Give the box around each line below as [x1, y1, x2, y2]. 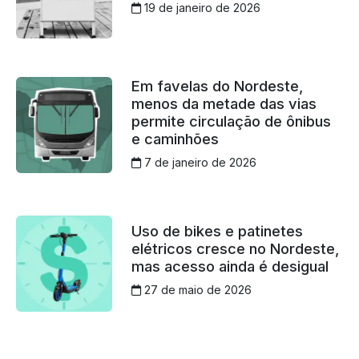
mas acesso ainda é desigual [131, 257, 329, 276]
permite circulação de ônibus [131, 111, 331, 130]
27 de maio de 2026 [140, 283, 252, 297]
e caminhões [131, 129, 219, 147]
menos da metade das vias [131, 94, 317, 112]
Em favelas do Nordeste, [131, 76, 304, 95]
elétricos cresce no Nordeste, [131, 240, 340, 258]
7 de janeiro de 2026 [140, 155, 256, 169]
